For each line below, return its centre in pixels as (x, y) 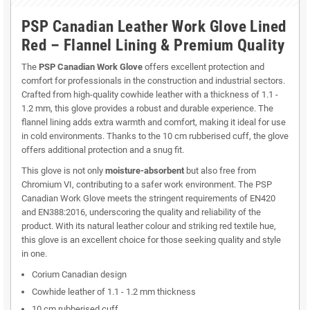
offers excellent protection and (203, 67)
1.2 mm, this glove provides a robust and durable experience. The (147, 109)
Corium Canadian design (79, 275)
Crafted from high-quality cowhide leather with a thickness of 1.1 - (150, 95)
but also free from (220, 171)
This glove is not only (63, 171)
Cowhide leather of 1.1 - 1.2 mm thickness (114, 292)
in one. (34, 254)
